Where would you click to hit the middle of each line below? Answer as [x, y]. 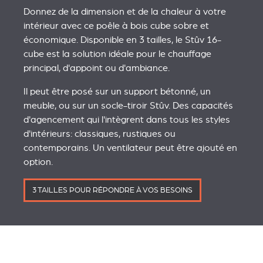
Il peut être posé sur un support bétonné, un [117, 92]
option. [38, 162]
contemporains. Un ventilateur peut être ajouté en [130, 148]
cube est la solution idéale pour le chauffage [117, 54]
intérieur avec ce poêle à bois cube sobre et [116, 26]
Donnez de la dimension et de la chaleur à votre [125, 12]
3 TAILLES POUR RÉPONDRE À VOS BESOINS [112, 190]
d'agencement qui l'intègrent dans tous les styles [127, 120]
